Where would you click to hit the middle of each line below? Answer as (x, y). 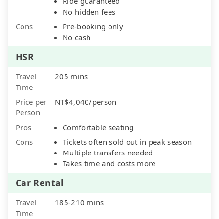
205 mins (71, 76)
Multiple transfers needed (108, 152)
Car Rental (40, 183)
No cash (77, 37)
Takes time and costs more (109, 163)
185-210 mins (79, 202)
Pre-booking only (93, 26)
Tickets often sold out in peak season (127, 142)
